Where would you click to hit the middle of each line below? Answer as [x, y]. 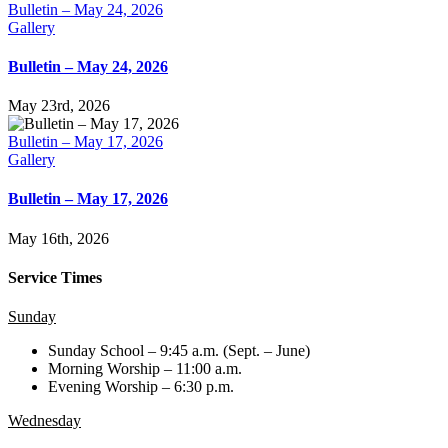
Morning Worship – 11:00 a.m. [145, 369]
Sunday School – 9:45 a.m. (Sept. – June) [179, 351]
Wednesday [44, 421]
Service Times [55, 278]
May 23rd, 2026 [59, 106]
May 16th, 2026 [58, 238]
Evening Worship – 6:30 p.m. [141, 387]
